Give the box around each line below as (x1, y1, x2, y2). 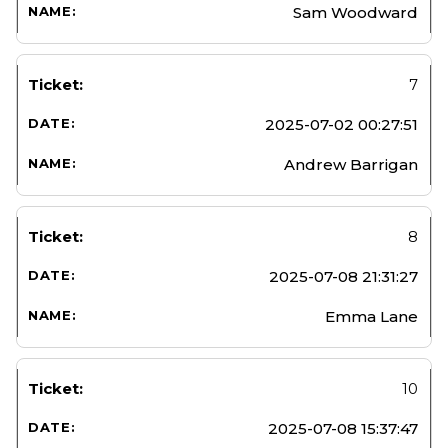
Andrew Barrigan (284, 154, 418, 174)
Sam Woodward (293, 2, 418, 22)
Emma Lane (325, 306, 418, 326)
